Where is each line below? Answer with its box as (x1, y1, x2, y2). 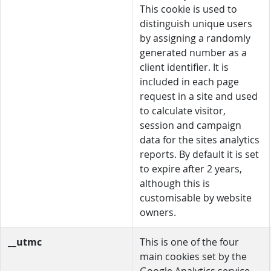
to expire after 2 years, (140, 162, 242, 175)
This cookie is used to (140, 2, 237, 16)
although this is (140, 177, 210, 190)
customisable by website (140, 191, 252, 204)
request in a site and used (140, 90, 258, 103)
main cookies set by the (140, 250, 247, 263)
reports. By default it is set (140, 148, 259, 161)
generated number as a (140, 46, 247, 59)
